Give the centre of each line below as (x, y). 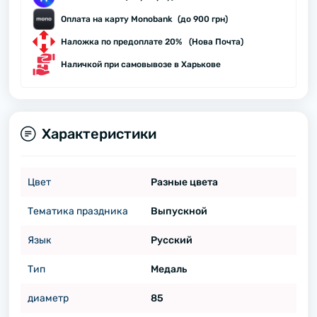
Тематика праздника (78, 211)
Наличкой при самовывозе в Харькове (141, 64)
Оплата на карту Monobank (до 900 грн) (144, 19)
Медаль (168, 269)
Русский (171, 240)
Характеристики (99, 134)
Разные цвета (184, 182)
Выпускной (179, 211)
